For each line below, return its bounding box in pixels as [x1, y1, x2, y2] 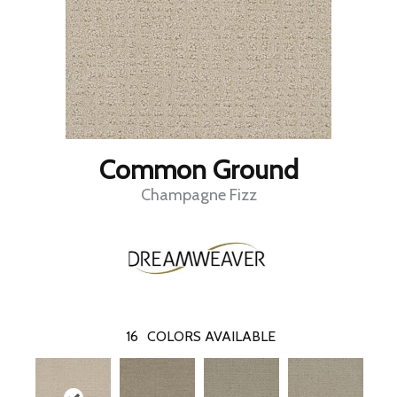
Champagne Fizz [140, 185, 257, 206]
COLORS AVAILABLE [147, 328, 276, 346]
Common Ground [98, 153, 299, 187]
